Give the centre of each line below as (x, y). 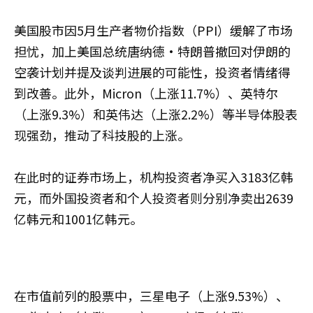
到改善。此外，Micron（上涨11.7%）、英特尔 (146, 93)
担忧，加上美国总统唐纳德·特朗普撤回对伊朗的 (152, 51)
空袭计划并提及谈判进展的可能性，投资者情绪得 (152, 72)
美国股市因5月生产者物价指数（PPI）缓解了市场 (153, 30)
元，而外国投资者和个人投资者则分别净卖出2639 (154, 197)
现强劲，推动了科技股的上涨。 (102, 134)
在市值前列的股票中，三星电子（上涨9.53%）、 (151, 295)
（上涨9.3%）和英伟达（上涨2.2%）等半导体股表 (156, 114)
